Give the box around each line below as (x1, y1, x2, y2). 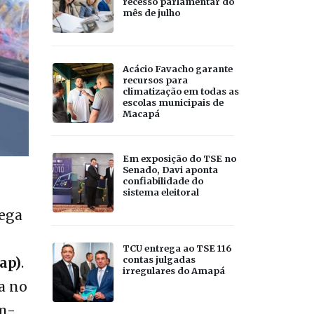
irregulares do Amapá (123, 264, 225, 276)
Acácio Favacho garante (123, 62, 233, 74)
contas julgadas (123, 253, 196, 265)
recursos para (123, 74, 188, 86)
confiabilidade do (123, 175, 203, 186)
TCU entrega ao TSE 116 (123, 242, 231, 254)
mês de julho (123, 6, 180, 18)
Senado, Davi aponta (123, 163, 218, 175)
